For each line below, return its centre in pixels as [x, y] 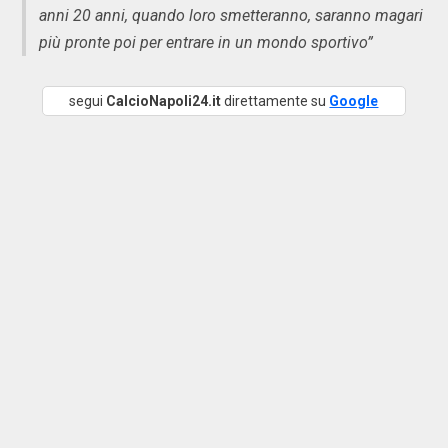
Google [354, 101]
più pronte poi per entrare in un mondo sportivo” [206, 42]
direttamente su [275, 101]
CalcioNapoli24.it [164, 101]
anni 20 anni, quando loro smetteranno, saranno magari [231, 15]
